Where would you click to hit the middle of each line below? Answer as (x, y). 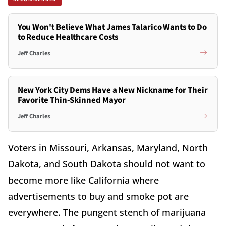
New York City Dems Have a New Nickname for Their (112, 90)
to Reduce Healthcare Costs (68, 38)
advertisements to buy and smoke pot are (98, 196)
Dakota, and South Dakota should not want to (107, 164)
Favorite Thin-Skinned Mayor (72, 100)
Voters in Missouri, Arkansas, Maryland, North (108, 148)
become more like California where (83, 180)
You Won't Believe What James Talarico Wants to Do (112, 27)
